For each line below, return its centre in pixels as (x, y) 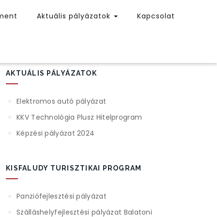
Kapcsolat (156, 16)
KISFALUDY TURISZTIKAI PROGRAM (74, 168)
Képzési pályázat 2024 (56, 133)
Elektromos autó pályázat (62, 101)
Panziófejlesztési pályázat (62, 196)
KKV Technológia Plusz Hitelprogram (79, 117)
